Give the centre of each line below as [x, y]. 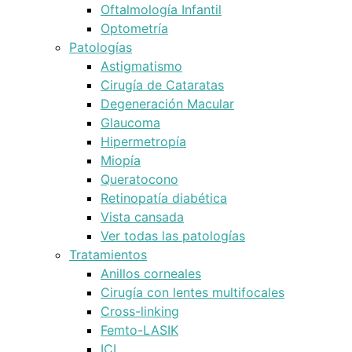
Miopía [121, 160]
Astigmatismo [141, 66]
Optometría [134, 28]
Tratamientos [108, 255]
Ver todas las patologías [173, 236]
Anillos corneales [151, 273]
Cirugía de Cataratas [162, 85]
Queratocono [139, 179]
